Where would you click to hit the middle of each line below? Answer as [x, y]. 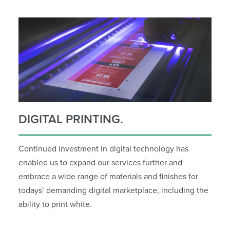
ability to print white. [55, 204]
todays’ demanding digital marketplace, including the [113, 190]
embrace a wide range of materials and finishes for [108, 176]
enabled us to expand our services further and [100, 162]
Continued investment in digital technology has [103, 148]
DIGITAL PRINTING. [71, 119]
